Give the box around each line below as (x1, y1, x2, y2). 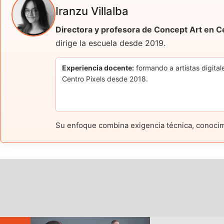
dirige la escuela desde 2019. (55, 37, 165, 48)
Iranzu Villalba (55, 4, 128, 17)
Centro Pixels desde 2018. (62, 74, 148, 83)
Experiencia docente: (62, 63, 134, 72)
